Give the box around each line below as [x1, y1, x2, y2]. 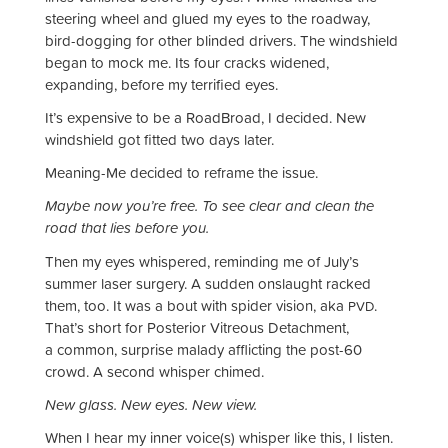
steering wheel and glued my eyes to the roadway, [45, 7, 370, 29]
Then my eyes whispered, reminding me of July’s [45, 250, 359, 272]
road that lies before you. [45, 217, 213, 239]
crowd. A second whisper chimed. [45, 360, 264, 382]
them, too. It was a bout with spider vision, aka [45, 294, 348, 316]
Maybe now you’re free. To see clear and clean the [45, 195, 374, 217]
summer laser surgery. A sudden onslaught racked [45, 272, 371, 294]
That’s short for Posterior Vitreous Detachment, [45, 316, 349, 338]
